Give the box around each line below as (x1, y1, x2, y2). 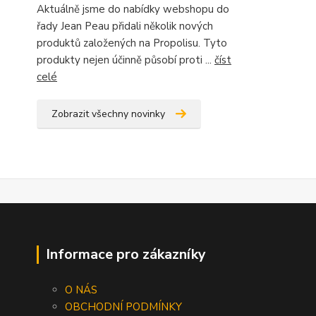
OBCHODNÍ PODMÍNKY (65, 299, 182, 314)
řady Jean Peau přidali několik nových (37, 18, 213, 33)
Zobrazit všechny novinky (51, 107, 165, 121)
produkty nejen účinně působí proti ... (37, 52, 214, 67)
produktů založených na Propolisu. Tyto (37, 35, 227, 50)
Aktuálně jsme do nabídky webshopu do (37, 1, 229, 16)
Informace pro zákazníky (46, 244, 206, 264)
